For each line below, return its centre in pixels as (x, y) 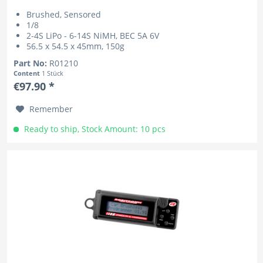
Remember (51, 109)
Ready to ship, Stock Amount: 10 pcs (94, 129)
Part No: (32, 63)
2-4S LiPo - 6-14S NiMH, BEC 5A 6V (93, 35)
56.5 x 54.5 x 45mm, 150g (76, 46)
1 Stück (53, 73)
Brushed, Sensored (64, 14)
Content (28, 73)
